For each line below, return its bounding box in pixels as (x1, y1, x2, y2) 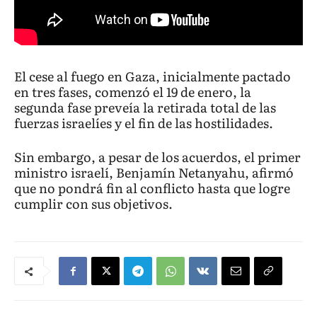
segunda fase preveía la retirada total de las (14, 98, 276, 117)
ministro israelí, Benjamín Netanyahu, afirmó (14, 163, 294, 183)
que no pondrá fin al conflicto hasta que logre (14, 178, 290, 198)
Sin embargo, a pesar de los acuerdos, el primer (14, 147, 301, 167)
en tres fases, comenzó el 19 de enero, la (14, 82, 251, 102)
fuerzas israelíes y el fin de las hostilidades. (14, 113, 273, 133)
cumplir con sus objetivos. (14, 194, 173, 214)
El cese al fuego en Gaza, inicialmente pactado (14, 67, 291, 86)
